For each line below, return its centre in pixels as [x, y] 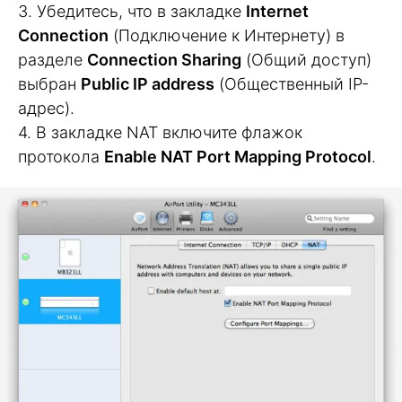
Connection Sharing [164, 59]
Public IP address [148, 83]
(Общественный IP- [292, 83]
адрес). [46, 108]
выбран [49, 83]
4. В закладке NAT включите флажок [160, 132]
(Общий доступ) [306, 59]
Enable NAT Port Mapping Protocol [238, 156]
